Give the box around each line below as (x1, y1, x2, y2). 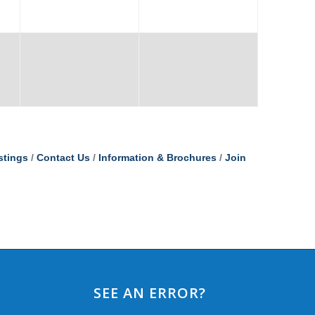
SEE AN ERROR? (93, 283, 206, 302)
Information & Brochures (98, 152, 217, 163)
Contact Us (36, 152, 90, 163)
